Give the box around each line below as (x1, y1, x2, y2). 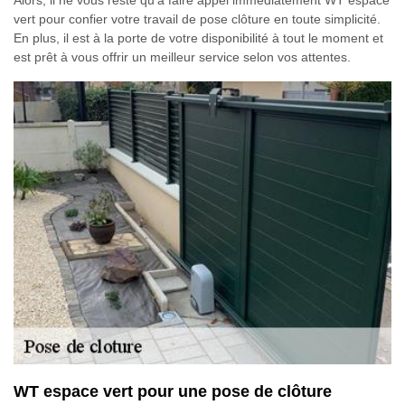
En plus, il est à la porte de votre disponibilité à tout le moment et (14, 30, 383, 45)
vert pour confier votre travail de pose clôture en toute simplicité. (14, 11, 381, 26)
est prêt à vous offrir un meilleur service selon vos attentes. (14, 49, 351, 64)
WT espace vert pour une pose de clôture (14, 382, 332, 401)
